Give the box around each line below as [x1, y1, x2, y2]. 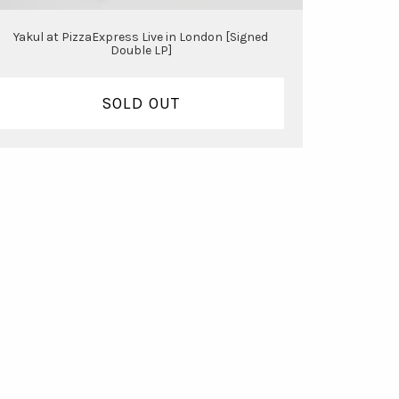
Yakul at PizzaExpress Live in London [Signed [13, 29, 269, 45]
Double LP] [110, 43, 172, 59]
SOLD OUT [101, 93, 181, 113]
